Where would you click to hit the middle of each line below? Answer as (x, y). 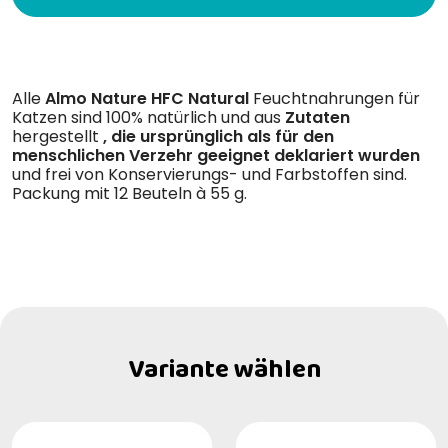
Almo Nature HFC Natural (149, 98)
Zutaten (317, 117)
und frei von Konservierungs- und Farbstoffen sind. (209, 174)
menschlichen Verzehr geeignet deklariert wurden (216, 155)
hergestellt (57, 136)
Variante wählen (224, 369)
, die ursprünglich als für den (218, 136)
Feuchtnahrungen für (336, 98)
